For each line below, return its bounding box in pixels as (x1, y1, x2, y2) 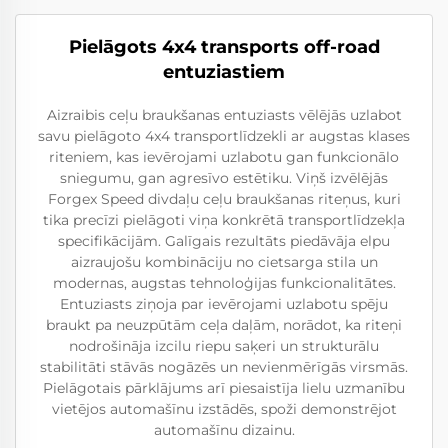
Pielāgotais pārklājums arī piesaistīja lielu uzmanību (43, 378, 405, 397)
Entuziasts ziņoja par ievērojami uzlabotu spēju (60, 294, 388, 313)
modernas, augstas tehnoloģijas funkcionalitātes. (52, 273, 396, 292)
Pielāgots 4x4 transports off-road (68, 35, 380, 58)
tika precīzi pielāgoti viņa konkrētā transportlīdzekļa (43, 210, 405, 229)
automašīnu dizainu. (153, 420, 295, 439)
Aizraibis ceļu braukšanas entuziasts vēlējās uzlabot (46, 105, 402, 124)
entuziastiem (163, 60, 285, 83)
